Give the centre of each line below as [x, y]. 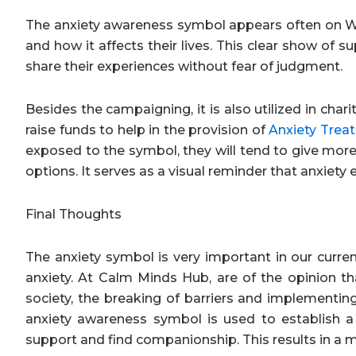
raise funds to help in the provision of [147, 130]
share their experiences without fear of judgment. [184, 66]
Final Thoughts [74, 214]
